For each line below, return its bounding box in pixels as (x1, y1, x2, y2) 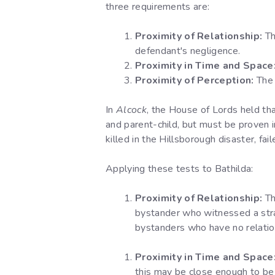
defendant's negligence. (135, 44, 241, 58)
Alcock (115, 103, 147, 117)
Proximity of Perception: (135, 74, 254, 88)
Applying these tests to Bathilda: (106, 162, 254, 176)
